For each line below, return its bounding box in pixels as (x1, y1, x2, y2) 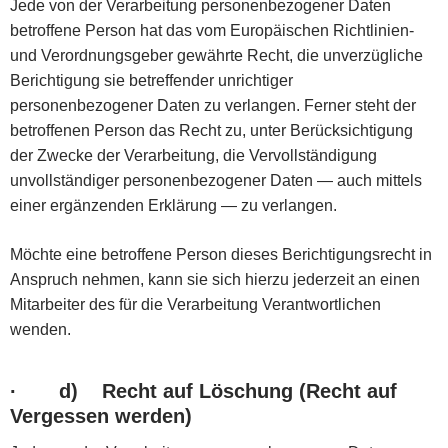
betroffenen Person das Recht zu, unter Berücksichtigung (10, 121, 413, 139)
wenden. (10, 320, 71, 338)
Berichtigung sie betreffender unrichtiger (10, 71, 293, 89)
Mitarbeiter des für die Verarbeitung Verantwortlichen (10, 295, 381, 313)
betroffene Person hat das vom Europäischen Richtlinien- (10, 21, 414, 39)
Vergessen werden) (10, 404, 192, 427)
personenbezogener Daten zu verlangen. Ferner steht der (10, 96, 416, 114)
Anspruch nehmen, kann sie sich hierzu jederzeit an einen (10, 270, 420, 288)
